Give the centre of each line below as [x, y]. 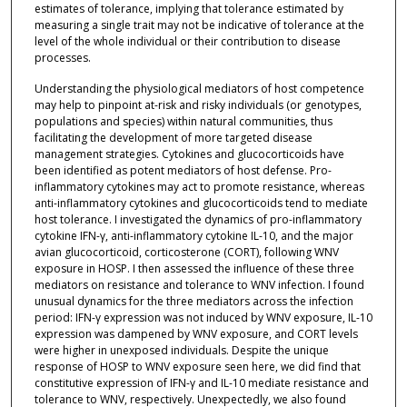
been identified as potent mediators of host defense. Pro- [183, 170]
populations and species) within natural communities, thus [183, 121]
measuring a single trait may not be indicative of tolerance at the [199, 25]
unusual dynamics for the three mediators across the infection [194, 301]
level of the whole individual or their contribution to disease [187, 42]
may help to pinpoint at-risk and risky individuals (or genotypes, [198, 104]
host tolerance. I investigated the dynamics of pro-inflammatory [198, 219]
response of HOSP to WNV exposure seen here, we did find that [197, 366]
